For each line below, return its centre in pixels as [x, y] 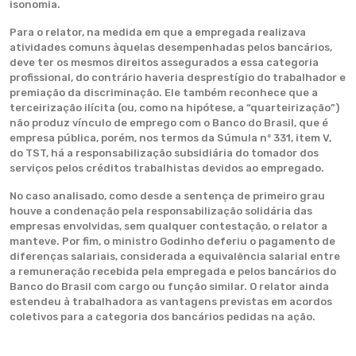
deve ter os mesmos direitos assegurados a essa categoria [164, 62]
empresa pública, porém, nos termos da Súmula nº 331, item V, [170, 138]
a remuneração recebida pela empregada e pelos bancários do [173, 271]
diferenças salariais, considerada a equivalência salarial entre [175, 256]
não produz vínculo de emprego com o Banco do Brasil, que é [169, 123]
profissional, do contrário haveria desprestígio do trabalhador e [178, 77]
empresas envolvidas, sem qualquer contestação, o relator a [168, 226]
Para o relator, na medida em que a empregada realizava [158, 32]
